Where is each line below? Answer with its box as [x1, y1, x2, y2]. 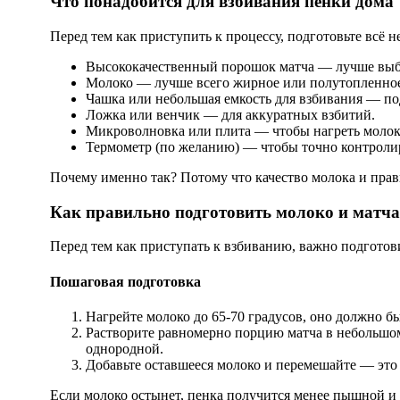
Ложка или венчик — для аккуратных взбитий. [86, 106, 375, 122]
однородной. [86, 340, 163, 356]
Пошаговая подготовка [50, 273, 201, 289]
